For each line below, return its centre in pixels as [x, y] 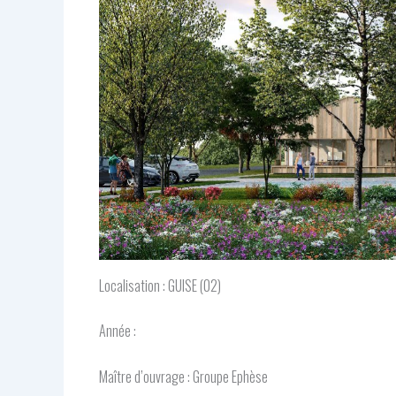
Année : [118, 331]
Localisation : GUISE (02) [160, 285]
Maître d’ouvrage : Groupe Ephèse [183, 377]
